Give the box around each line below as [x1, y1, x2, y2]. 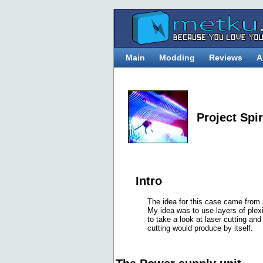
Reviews [209, 53, 242, 62]
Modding [159, 53, 195, 62]
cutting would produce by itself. [147, 224, 253, 233]
